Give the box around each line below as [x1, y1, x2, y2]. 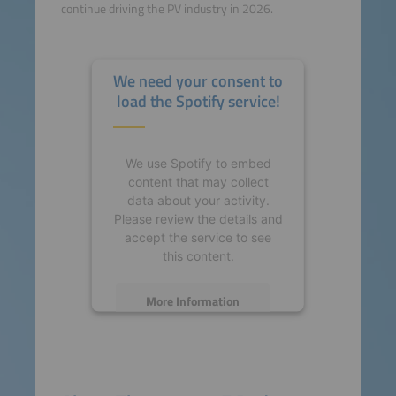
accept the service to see [124, 229, 271, 245]
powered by [125, 370, 199, 386]
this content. [162, 247, 234, 263]
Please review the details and [113, 210, 283, 226]
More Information [145, 291, 240, 309]
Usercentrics [198, 370, 271, 386]
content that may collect [127, 173, 269, 189]
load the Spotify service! [116, 88, 280, 113]
